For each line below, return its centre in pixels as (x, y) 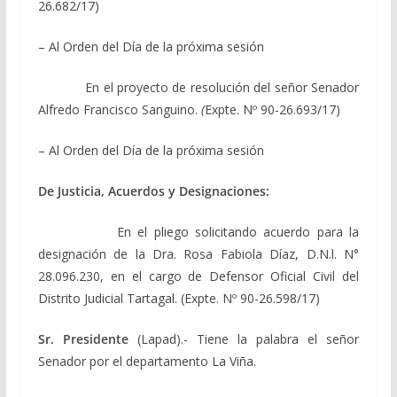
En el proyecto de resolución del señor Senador (222, 87)
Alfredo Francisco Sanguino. (119, 109)
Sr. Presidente (83, 339)
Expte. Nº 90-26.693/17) (272, 109)
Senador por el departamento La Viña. (147, 361)
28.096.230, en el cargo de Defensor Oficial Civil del (198, 276)
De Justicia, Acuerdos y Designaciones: (153, 191)
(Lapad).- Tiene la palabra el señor (244, 339)
